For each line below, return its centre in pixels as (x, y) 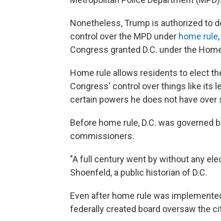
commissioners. (102, 136)
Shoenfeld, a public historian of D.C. (139, 172)
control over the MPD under (124, 36)
